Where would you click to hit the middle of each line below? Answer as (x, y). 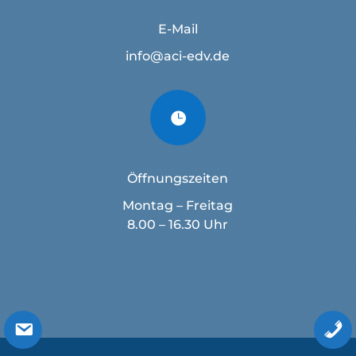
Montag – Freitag (178, 206)
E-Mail (178, 29)
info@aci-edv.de (178, 56)
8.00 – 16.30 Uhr (178, 225)
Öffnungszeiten (178, 179)
